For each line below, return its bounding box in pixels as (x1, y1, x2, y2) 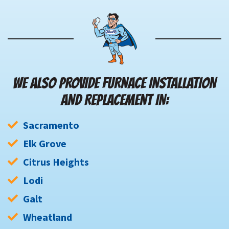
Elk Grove (23, 137, 66, 150)
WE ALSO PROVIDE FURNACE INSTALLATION (13, 75, 216, 91)
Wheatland (23, 211, 72, 224)
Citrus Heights (23, 155, 89, 169)
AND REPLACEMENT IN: (60, 92, 169, 108)
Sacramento (23, 119, 79, 132)
